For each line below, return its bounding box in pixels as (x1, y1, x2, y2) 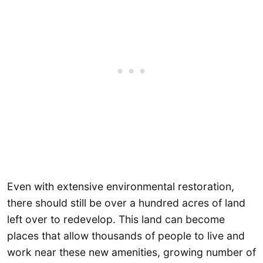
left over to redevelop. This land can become (7, 213, 225, 225)
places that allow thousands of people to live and (7, 229, 245, 242)
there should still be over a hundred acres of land (7, 196, 245, 209)
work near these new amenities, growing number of (7, 245, 256, 258)
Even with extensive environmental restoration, (7, 180, 234, 193)
